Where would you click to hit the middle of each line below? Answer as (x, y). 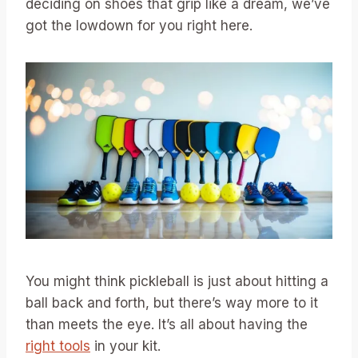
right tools (58, 346)
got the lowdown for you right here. (139, 26)
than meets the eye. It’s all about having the (167, 325)
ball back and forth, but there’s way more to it (172, 303)
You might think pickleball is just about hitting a (177, 282)
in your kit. (125, 346)
